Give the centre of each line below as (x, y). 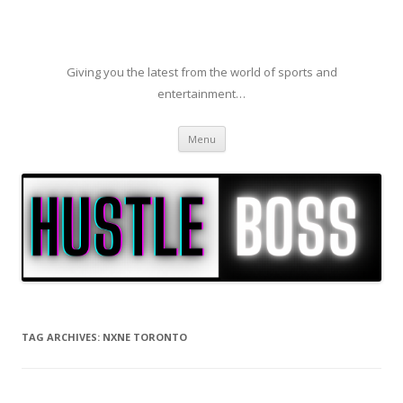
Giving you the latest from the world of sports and (201, 72)
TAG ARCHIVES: (62, 337)
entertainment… (201, 94)
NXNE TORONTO (145, 337)
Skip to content (269, 132)
